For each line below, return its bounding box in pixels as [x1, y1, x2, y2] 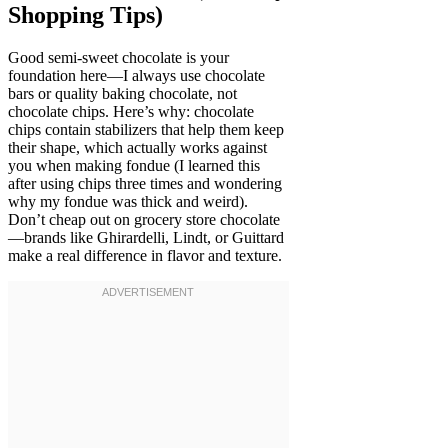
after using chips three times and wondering [8, 175, 282, 193]
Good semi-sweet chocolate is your [8, 49, 229, 67]
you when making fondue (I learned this [8, 157, 260, 175]
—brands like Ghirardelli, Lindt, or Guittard [8, 229, 284, 247]
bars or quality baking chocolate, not [8, 85, 237, 103]
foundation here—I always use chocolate [8, 67, 265, 85]
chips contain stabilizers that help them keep [8, 121, 284, 139]
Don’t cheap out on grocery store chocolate [8, 211, 280, 229]
